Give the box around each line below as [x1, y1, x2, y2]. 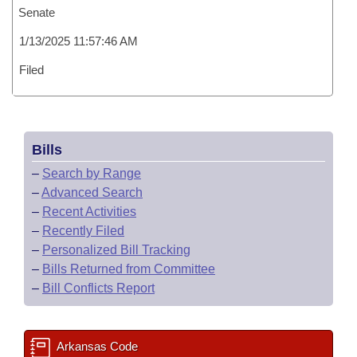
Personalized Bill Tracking [42, 243, 190, 257]
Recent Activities [42, 205, 136, 218]
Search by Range [42, 167, 141, 180]
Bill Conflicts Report [42, 281, 155, 295]
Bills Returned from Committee [42, 262, 215, 276]
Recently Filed [42, 224, 124, 237]
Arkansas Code [54, 339, 138, 353]
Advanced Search [41, 186, 143, 199]
